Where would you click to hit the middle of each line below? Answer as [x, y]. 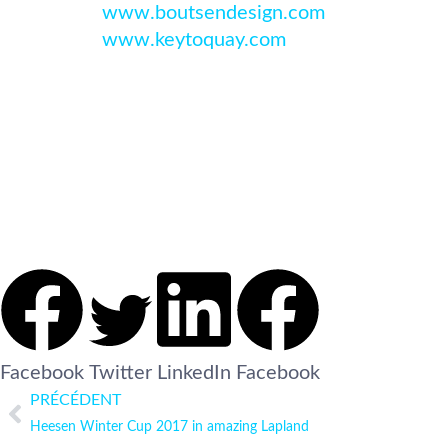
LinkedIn [194, 372]
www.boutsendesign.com [213, 12]
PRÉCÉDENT [75, 399]
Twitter [120, 372]
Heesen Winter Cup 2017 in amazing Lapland [169, 426]
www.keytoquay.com [194, 39]
